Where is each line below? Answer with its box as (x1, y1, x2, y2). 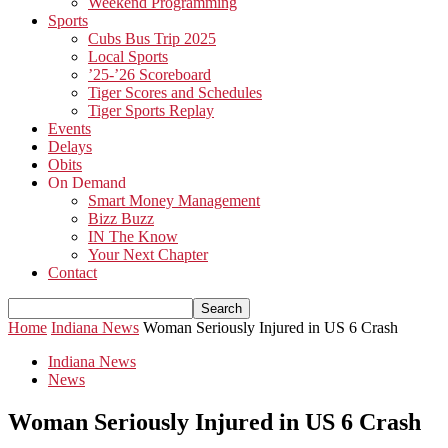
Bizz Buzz (88, 210, 154, 227)
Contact (48, 264, 97, 281)
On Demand (48, 174, 126, 191)
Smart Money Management (88, 192, 260, 209)
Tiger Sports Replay (88, 102, 214, 119)
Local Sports (88, 48, 168, 65)
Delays (48, 138, 92, 155)
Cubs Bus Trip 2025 (88, 30, 216, 47)
